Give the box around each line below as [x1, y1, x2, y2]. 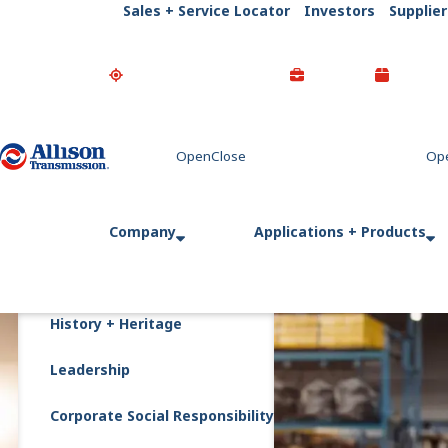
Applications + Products [254, 221, 426, 241]
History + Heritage [50, 314, 182, 333]
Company [109, 221, 176, 241]
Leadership [50, 360, 130, 379]
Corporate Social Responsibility [50, 406, 274, 425]
